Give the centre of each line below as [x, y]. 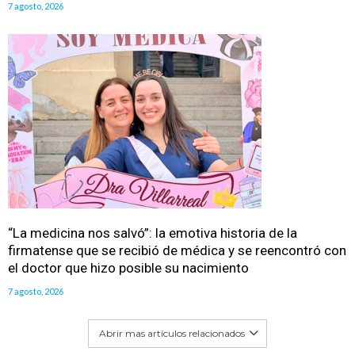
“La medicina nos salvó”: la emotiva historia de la [153, 233]
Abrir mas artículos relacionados [172, 334]
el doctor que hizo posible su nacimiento [128, 268]
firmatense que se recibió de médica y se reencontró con [177, 251]
